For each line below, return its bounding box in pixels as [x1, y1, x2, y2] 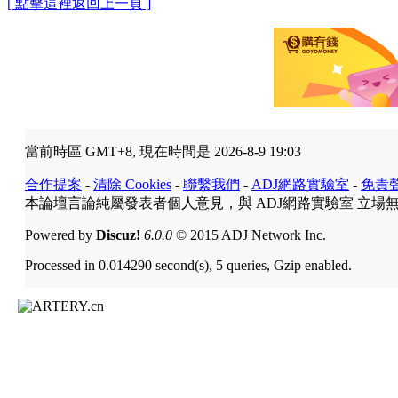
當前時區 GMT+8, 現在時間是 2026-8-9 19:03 [25, 143, 301, 159]
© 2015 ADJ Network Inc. [172, 227, 326, 243]
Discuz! [96, 227, 140, 243]
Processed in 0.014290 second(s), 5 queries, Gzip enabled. [25, 257, 352, 273]
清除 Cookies [93, 176, 171, 192]
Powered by [25, 227, 96, 243]
